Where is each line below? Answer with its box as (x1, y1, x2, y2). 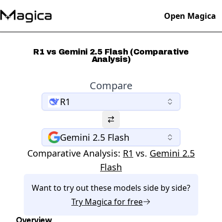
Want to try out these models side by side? (32, 182, 190, 193)
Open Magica (164, 10, 216, 21)
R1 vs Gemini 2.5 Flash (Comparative (33, 48, 189, 56)
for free (112, 196, 143, 207)
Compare (90, 79, 132, 92)
